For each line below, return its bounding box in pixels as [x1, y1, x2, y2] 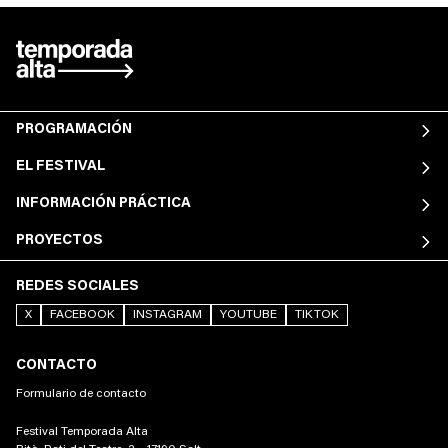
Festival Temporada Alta [16, 426, 148, 438]
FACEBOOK [50, 309, 115, 321]
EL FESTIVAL [16, 160, 105, 174]
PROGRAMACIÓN [16, 123, 132, 137]
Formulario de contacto [16, 388, 146, 400]
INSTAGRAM [133, 309, 202, 321]
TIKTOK [295, 309, 339, 321]
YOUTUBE [220, 309, 277, 321]
